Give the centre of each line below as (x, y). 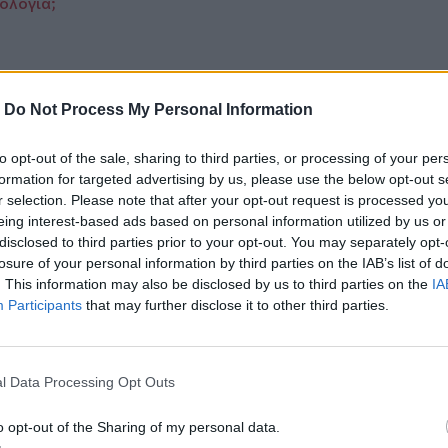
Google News (79, 194)
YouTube (209, 230)
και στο (199, 194)
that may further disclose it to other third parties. (235, 304)
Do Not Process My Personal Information (158, 109)
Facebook (300, 194)
